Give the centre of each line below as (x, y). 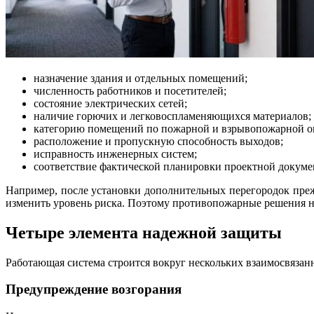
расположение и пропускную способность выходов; (158, 141)
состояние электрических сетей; (110, 103)
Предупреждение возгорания (94, 289)
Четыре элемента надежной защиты (144, 232)
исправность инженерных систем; (115, 153)
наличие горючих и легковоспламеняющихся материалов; (172, 116)
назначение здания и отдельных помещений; (141, 78)
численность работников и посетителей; (130, 90)
